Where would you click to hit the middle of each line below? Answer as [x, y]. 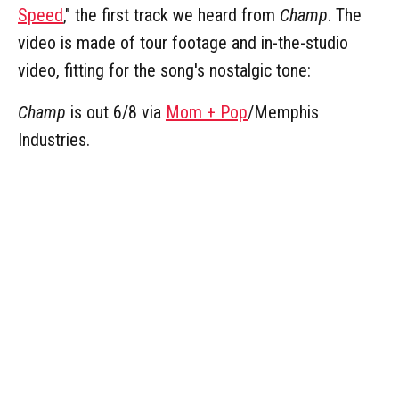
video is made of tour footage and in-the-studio [183, 42]
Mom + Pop [207, 112]
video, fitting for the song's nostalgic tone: [164, 70]
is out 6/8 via [116, 112]
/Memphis [283, 112]
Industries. [54, 139]
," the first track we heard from [171, 15]
